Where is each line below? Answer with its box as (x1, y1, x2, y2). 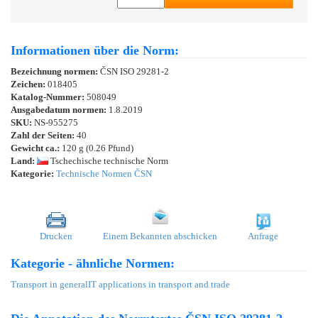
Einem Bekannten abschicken (103, 230, 217, 241)
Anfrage (248, 230, 278, 241)
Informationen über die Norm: (11, 43, 179, 57)
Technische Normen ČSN (56, 168, 152, 179)
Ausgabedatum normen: (11, 104, 109, 115)
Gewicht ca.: (11, 142, 60, 153)
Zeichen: (11, 78, 48, 89)
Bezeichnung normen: (11, 65, 100, 77)
